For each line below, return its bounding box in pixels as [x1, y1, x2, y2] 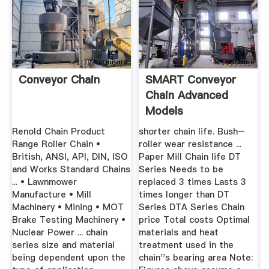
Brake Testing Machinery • [11, 214, 125, 226]
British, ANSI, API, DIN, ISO [11, 151, 128, 163]
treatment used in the [139, 239, 234, 252]
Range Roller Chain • [11, 138, 100, 151]
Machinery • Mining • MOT [11, 201, 124, 214]
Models [145, 103, 184, 118]
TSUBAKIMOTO [145, 118, 226, 134]
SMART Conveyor [145, 71, 237, 87]
